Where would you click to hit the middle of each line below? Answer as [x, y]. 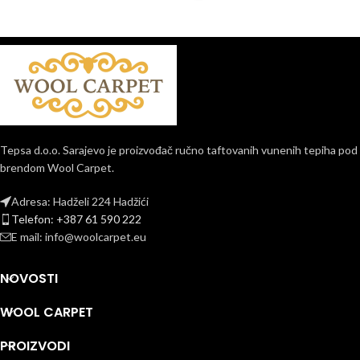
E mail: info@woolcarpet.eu [79, 237]
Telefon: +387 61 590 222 [76, 219]
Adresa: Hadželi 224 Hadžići [80, 202]
